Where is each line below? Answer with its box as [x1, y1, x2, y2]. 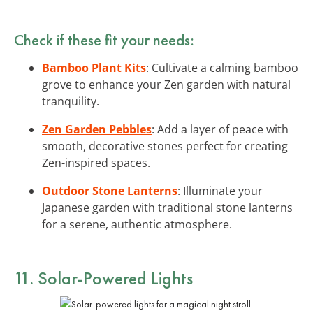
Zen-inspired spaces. [42, 154, 150, 170]
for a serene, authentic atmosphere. [42, 216, 232, 232]
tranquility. [42, 93, 99, 109]
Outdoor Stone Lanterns [42, 182, 177, 198]
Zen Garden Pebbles [42, 121, 152, 137]
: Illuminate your [177, 182, 263, 198]
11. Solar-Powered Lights [14, 265, 193, 290]
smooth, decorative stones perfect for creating [42, 138, 288, 154]
